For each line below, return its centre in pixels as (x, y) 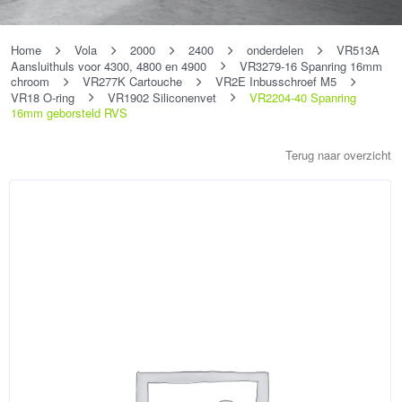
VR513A (358, 50)
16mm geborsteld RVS (69, 113)
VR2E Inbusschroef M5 (276, 82)
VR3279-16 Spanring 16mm (311, 66)
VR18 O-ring (43, 97)
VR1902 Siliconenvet (162, 97)
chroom (30, 82)
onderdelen (275, 50)
